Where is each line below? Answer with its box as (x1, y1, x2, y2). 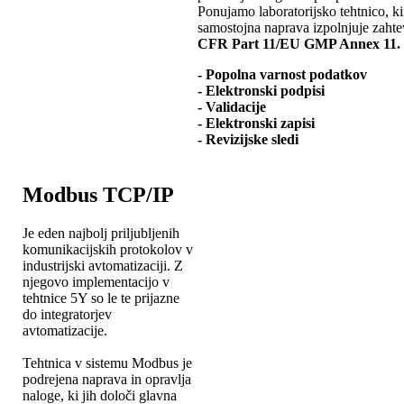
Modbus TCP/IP (23, 182, 174, 207)
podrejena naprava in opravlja (23, 371, 191, 387)
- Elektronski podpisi (197, 82, 325, 98)
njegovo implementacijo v (23, 273, 170, 289)
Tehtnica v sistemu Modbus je (23, 354, 192, 371)
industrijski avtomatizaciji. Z (23, 257, 183, 273)
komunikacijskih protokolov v (23, 241, 193, 257)
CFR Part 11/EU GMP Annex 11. (197, 35, 400, 51)
